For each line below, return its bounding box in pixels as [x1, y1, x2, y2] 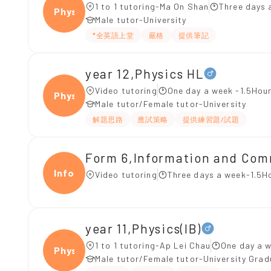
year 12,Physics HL [85, 65, 204, 81]
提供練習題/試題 [182, 115, 240, 123]
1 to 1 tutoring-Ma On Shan [95, 1, 209, 11]
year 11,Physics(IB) [85, 220, 201, 236]
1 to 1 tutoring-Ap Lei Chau [95, 240, 211, 250]
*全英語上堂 [93, 31, 134, 39]
